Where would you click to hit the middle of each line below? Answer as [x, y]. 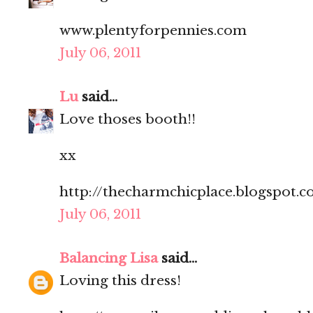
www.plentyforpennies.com [153, 31]
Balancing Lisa [109, 259]
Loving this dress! [120, 281]
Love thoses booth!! [128, 119]
